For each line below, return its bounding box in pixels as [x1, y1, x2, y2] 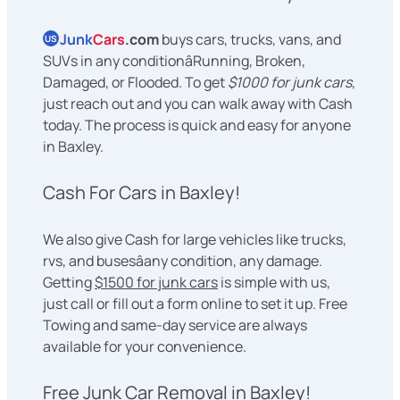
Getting [43, 272, 95, 293]
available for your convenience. [43, 337, 246, 357]
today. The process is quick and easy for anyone [43, 115, 351, 136]
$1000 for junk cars [228, 72, 352, 93]
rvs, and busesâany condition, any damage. [43, 251, 322, 271]
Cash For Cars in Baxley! [43, 180, 240, 205]
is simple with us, [218, 272, 330, 293]
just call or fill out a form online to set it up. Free [43, 294, 347, 314]
